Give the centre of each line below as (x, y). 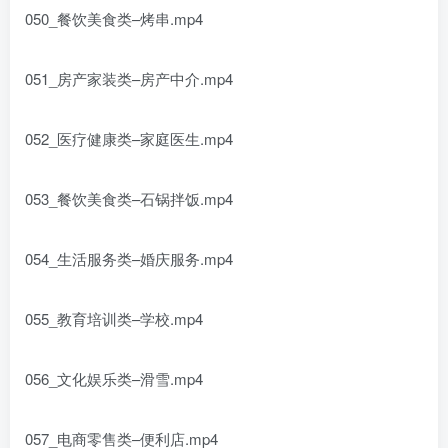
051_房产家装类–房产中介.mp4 (129, 78)
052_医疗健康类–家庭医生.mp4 (129, 138)
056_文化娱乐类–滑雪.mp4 (114, 378)
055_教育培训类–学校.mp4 (114, 318)
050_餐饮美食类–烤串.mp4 (114, 18)
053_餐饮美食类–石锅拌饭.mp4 (129, 198)
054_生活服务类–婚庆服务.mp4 (129, 258)
